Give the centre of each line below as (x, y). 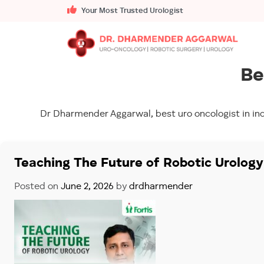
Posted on (37, 187)
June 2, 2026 (87, 187)
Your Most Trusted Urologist (131, 11)
